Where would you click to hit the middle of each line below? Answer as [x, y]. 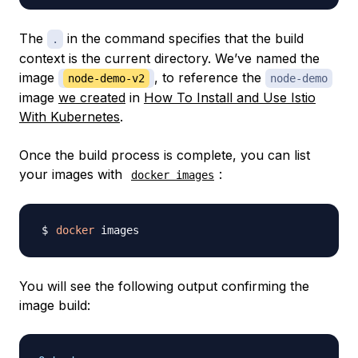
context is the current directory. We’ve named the [169, 59]
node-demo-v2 [106, 79]
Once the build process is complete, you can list [165, 155]
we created [92, 98]
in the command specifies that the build [183, 39]
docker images [173, 175]
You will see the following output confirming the [164, 286]
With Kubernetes [70, 117]
